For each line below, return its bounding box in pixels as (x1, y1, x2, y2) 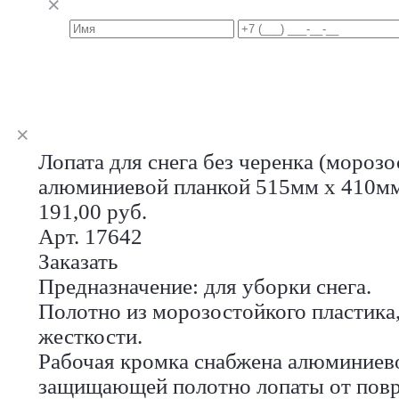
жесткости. (38, 323, 142, 348)
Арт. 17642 (38, 224, 142, 248)
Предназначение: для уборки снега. (38, 273, 371, 298)
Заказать (38, 248, 118, 273)
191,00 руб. (38, 199, 147, 224)
